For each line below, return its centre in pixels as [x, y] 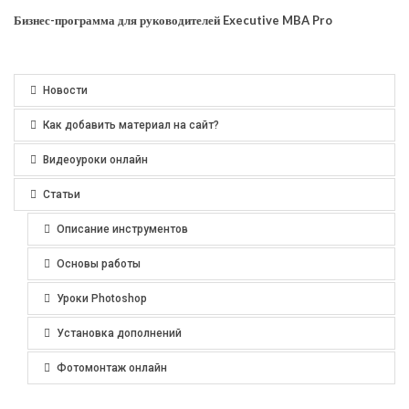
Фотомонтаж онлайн [112, 367]
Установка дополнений [119, 333]
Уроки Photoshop [102, 298]
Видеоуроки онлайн [95, 159]
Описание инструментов [122, 229]
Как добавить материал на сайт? [131, 125]
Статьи [62, 194]
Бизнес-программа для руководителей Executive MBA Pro [173, 20]
